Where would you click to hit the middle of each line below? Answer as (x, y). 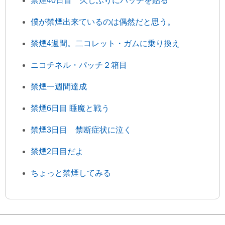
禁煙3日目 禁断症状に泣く (81, 130)
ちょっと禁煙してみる (71, 173)
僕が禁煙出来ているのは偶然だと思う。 (103, 22)
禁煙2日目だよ (57, 152)
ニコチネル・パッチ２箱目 (79, 65)
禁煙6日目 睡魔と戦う (70, 108)
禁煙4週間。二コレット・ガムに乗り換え (105, 44)
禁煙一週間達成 (59, 87)
